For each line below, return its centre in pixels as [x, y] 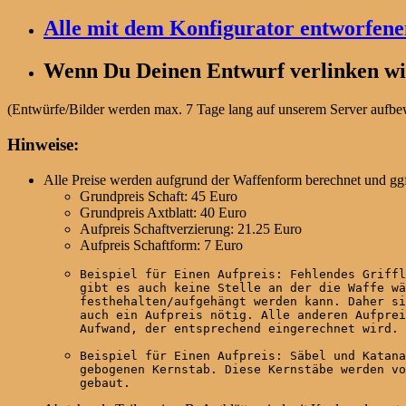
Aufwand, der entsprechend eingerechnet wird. [239, 328]
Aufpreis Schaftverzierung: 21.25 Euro [191, 228]
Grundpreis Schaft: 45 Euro [159, 196]
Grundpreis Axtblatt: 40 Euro [163, 212]
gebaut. [105, 382]
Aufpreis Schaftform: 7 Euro [161, 245]
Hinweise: [43, 144]
